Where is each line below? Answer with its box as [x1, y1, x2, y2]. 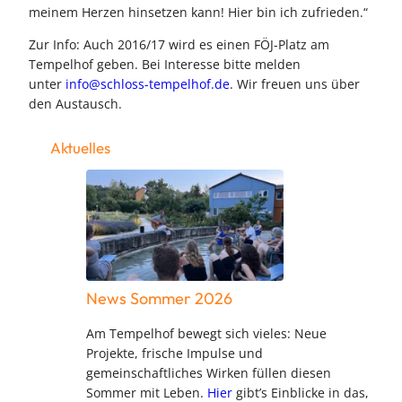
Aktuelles [50, 137, 110, 157]
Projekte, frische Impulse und [86, 345, 263, 363]
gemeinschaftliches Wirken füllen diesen [86, 364, 331, 382]
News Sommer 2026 [86, 288, 232, 310]
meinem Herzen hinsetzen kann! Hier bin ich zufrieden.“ [29, 3, 368, 21]
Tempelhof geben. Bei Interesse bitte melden [29, 55, 301, 73]
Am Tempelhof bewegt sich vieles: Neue [86, 325, 327, 343]
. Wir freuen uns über [230, 74, 360, 92]
